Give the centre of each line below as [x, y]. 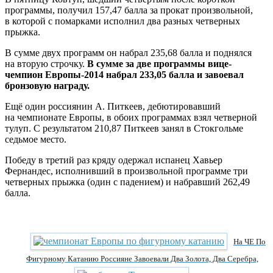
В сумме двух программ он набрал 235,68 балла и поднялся [128, 52]
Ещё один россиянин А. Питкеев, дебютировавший [113, 106]
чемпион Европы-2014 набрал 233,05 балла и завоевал [124, 74]
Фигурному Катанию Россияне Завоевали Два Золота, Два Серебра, [142, 258]
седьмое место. [36, 139]
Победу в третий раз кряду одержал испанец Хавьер [114, 160]
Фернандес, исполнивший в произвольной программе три [126, 171]
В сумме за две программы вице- [158, 63]
